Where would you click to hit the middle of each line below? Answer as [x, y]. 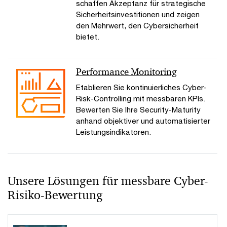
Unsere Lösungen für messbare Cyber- [108, 181]
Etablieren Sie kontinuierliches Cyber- [141, 87]
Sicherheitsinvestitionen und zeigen [138, 14]
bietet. [87, 37]
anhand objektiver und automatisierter [143, 121]
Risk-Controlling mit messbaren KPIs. [140, 99]
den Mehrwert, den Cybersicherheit [137, 26]
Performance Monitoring [126, 72]
